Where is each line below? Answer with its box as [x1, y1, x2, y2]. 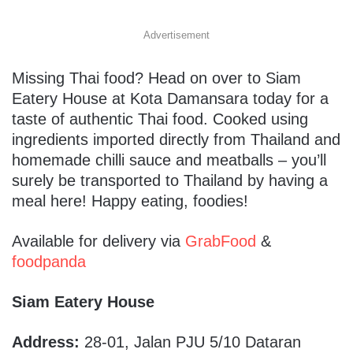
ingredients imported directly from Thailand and [12, 130, 340, 148]
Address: [12, 333, 84, 351]
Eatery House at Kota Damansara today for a [12, 89, 329, 107]
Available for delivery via [12, 232, 185, 250]
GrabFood [185, 232, 256, 250]
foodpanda [12, 252, 86, 270]
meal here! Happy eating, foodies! [12, 191, 248, 210]
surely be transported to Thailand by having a [12, 171, 328, 189]
